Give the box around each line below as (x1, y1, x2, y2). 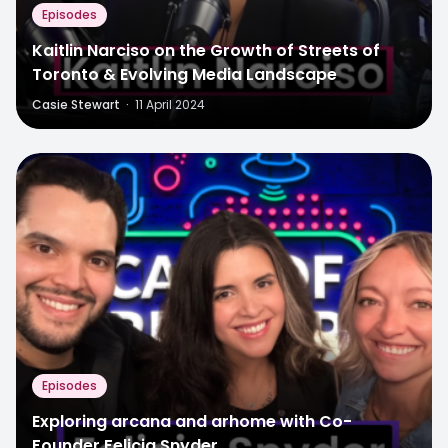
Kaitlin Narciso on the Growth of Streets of (32, 38, 380, 62)
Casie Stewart (32, 95, 120, 113)
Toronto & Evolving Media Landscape (32, 62, 337, 86)
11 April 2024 (135, 95, 205, 113)
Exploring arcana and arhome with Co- (32, 409, 352, 433)
